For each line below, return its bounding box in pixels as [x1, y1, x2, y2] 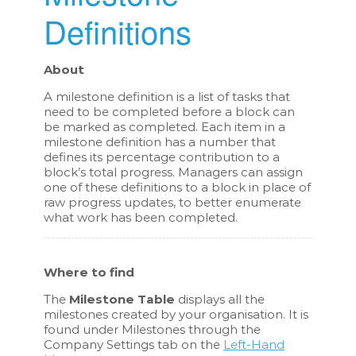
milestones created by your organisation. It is [44, 306, 309, 322]
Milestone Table [69, 291, 179, 307]
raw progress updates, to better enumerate [44, 194, 302, 210]
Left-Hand [223, 336, 285, 352]
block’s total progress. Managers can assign [44, 164, 304, 180]
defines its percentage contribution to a [44, 149, 281, 164]
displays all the [178, 291, 265, 307]
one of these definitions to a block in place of [44, 179, 311, 195]
